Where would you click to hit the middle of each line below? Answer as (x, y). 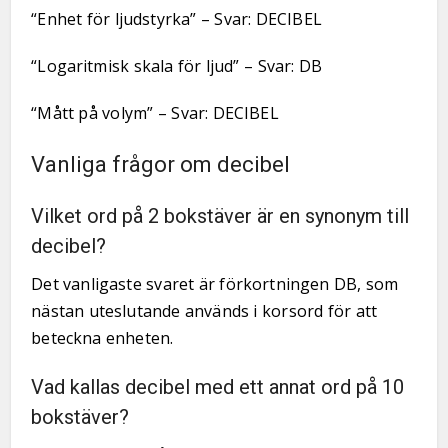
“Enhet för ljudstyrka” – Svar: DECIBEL (176, 19)
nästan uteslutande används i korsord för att (204, 311)
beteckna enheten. (102, 338)
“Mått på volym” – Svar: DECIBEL (155, 113)
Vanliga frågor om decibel (161, 164)
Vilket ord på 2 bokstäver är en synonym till (220, 216)
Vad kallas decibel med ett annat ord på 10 (218, 387)
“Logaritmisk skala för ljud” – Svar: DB (177, 66)
